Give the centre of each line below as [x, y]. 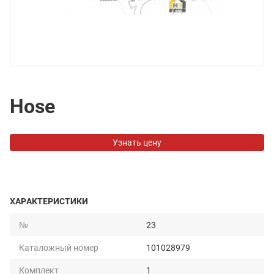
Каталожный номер [59, 247]
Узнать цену [137, 142]
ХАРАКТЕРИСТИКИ [49, 201]
